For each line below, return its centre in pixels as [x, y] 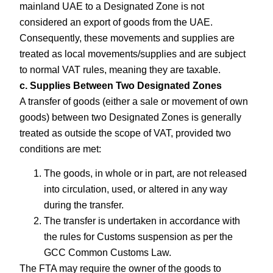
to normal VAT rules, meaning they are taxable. [120, 69]
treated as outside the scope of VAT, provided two [126, 133]
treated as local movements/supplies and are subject [133, 54]
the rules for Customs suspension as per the [139, 237]
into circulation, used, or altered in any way [136, 190]
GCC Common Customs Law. [108, 253]
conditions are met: [61, 149]
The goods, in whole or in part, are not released [146, 174]
